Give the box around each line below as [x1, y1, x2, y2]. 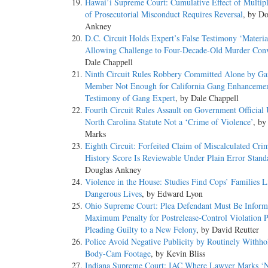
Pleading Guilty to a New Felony [85, 224, 196, 236]
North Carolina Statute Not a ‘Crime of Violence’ [85, 116, 253, 128]
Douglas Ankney [85, 164, 141, 176]
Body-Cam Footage [85, 248, 151, 260]
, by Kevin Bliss [151, 248, 205, 260]
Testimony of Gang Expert [85, 92, 175, 104]
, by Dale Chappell [175, 92, 239, 104]
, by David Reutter [196, 224, 259, 236]
